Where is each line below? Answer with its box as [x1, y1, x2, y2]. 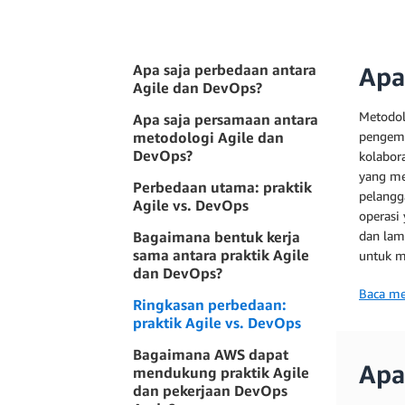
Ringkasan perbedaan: [133, 296, 287, 314]
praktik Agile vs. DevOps [133, 314, 301, 332]
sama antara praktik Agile [133, 246, 309, 264]
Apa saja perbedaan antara [133, 61, 316, 79]
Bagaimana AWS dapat [133, 345, 288, 363]
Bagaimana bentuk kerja [133, 228, 300, 246]
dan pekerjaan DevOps [133, 381, 287, 400]
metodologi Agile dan [133, 128, 284, 146]
